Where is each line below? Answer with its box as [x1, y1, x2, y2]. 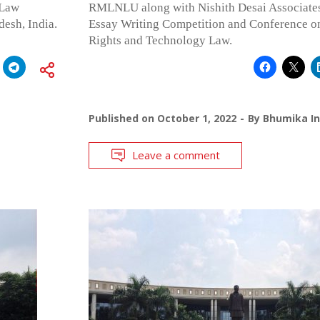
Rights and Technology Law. [88, 33, 232, 47]
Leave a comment [131, 147, 220, 162]
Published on [88, 111, 157, 125]
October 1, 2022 [156, 111, 236, 125]
